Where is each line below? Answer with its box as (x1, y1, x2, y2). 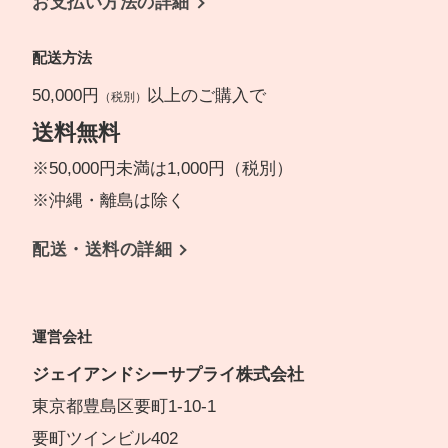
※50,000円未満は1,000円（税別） (32, 159, 293, 179)
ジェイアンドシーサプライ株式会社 (32, 365, 304, 385)
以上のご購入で (147, 86, 266, 106)
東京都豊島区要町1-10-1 (32, 397, 216, 417)
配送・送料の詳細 (32, 240, 172, 260)
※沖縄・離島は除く (32, 191, 185, 211)
